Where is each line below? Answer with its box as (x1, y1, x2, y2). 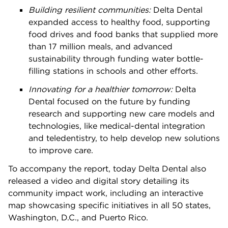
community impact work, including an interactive (8, 188, 203, 198)
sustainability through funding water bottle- (28, 53, 204, 64)
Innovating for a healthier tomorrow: (28, 84, 175, 94)
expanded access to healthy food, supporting (28, 17, 210, 27)
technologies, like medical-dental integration (28, 121, 205, 131)
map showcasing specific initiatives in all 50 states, (8, 200, 211, 210)
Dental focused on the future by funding (28, 96, 190, 106)
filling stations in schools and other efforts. (28, 66, 198, 76)
